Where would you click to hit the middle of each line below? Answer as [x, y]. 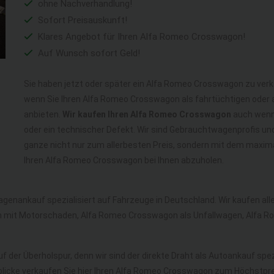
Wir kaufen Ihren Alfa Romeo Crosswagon [147, 114]
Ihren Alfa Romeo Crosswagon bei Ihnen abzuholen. [124, 160]
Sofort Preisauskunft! [81, 20]
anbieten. [43, 114]
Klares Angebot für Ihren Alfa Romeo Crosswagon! [140, 37]
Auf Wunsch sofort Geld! [88, 53]
